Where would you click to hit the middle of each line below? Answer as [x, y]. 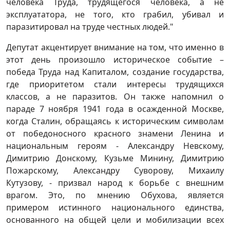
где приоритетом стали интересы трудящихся [115, 84]
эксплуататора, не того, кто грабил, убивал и [115, 15]
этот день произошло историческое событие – [115, 60]
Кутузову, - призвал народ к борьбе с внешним [115, 183]
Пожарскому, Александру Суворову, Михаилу [115, 171]
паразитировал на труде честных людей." [90, 27]
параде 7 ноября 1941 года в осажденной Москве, [115, 109]
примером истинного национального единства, [115, 208]
